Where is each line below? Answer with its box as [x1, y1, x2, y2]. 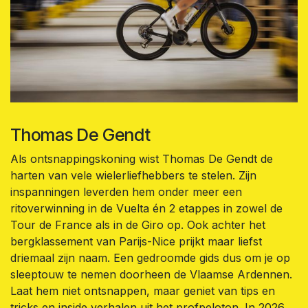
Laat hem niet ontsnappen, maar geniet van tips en [10, 283, 275, 298]
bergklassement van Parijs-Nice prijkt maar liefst [10, 234, 262, 248]
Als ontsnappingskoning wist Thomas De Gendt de [10, 151, 273, 166]
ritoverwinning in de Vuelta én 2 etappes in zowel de [10, 201, 283, 215]
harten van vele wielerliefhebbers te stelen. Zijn [10, 168, 256, 182]
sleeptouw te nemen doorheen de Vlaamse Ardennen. [10, 267, 292, 281]
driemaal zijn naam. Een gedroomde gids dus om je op [10, 250, 290, 265]
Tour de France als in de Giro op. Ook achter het [10, 217, 265, 232]
